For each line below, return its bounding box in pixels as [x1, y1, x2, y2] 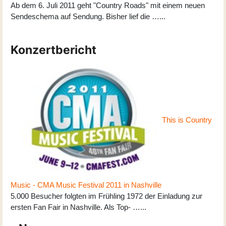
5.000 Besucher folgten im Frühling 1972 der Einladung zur [11, 192, 202, 201]
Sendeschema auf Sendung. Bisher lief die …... [11, 12, 165, 21]
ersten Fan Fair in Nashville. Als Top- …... [11, 203, 146, 212]
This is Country [162, 115, 212, 124]
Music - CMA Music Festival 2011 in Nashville [11, 181, 161, 190]
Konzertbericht [11, 42, 96, 56]
